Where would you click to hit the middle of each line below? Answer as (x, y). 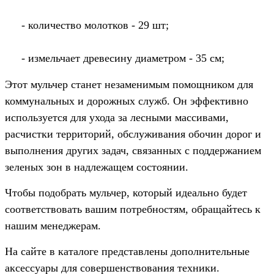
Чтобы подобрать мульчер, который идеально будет (126, 192)
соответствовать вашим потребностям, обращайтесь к (133, 209)
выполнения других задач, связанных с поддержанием (133, 150)
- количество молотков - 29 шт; (95, 25)
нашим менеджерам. (53, 225)
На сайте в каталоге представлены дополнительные (127, 251)
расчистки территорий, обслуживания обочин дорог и (133, 134)
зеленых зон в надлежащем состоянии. (97, 167)
